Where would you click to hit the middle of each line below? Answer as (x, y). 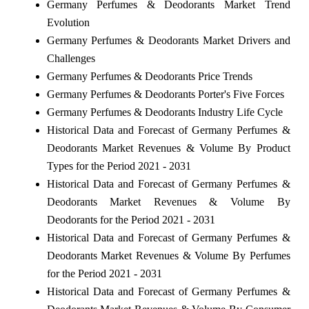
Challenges (71, 58)
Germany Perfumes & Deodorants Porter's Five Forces (165, 94)
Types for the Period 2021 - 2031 (119, 166)
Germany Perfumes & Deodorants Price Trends (149, 76)
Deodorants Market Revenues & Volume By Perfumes (168, 255)
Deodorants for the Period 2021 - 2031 (131, 219)
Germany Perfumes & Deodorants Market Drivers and (168, 40)
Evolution (68, 22)
